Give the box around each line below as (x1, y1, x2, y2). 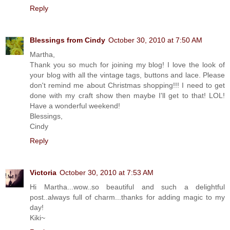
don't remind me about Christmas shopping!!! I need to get (30, 81, 225, 89)
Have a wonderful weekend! (30, 101, 120, 110)
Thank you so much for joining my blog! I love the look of (30, 60, 225, 69)
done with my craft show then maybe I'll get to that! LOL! (30, 91, 225, 100)
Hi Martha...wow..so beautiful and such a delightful (30, 182, 225, 191)
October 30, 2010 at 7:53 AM (60, 168, 154, 177)
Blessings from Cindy (30, 35, 105, 44)
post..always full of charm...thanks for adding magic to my (30, 193, 225, 201)
